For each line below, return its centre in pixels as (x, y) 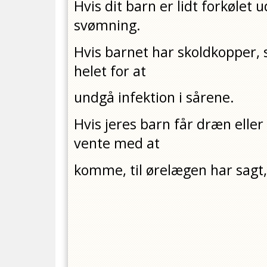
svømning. (108, 25)
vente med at (117, 143)
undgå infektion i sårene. (154, 97)
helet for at (110, 71)
